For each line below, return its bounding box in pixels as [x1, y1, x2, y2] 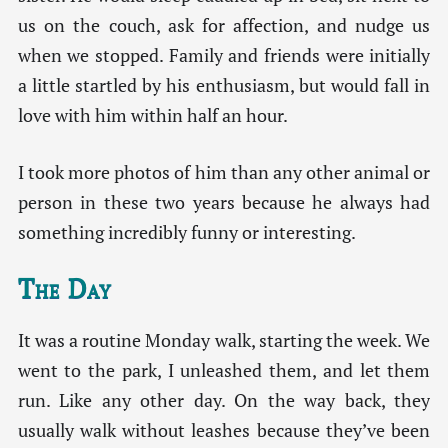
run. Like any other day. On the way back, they [17, 388, 431, 412]
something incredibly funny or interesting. [17, 220, 356, 244]
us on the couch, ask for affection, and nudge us [17, 14, 431, 38]
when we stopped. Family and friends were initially [17, 44, 431, 68]
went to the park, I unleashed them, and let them [17, 358, 431, 382]
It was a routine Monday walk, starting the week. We [17, 328, 431, 352]
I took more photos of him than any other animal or [17, 160, 431, 184]
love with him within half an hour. [17, 104, 288, 128]
